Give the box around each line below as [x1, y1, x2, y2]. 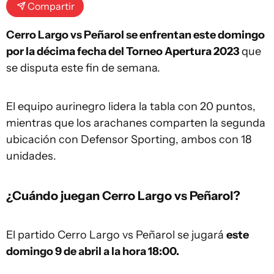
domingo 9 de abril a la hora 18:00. [6, 245, 179, 259]
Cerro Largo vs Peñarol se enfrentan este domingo [6, 28, 265, 42]
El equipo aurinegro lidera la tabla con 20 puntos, [6, 100, 256, 114]
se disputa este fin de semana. [6, 61, 160, 75]
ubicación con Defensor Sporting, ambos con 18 [6, 133, 251, 147]
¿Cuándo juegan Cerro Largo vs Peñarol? [6, 188, 240, 204]
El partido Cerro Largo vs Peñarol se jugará [6, 228, 226, 242]
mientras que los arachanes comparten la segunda [6, 116, 265, 130]
